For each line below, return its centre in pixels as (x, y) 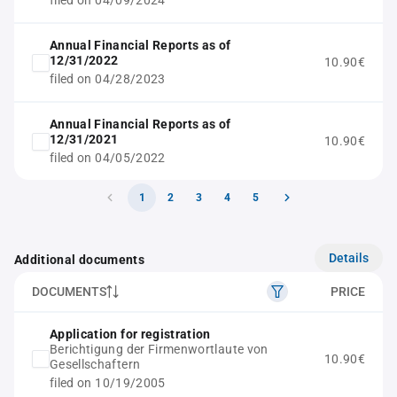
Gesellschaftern (95, 364)
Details (349, 257)
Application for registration (130, 334)
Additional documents (79, 260)
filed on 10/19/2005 (108, 383)
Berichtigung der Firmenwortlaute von (159, 349)
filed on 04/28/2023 (108, 79)
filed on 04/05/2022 (108, 158)
